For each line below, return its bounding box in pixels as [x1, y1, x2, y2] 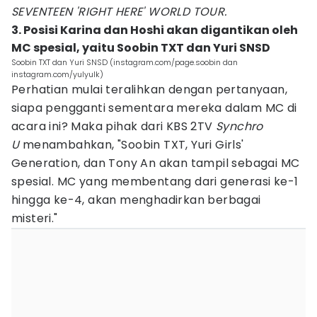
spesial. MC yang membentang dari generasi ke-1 [11, 173, 299, 190]
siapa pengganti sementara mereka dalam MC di [11, 100, 297, 116]
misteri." [11, 210, 62, 226]
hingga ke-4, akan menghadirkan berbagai [11, 192, 261, 208]
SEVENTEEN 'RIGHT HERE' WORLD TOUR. [11, 4, 230, 20]
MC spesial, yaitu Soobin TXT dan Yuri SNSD [11, 40, 270, 56]
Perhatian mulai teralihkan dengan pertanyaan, [11, 81, 287, 98]
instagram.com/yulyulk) [11, 69, 103, 80]
